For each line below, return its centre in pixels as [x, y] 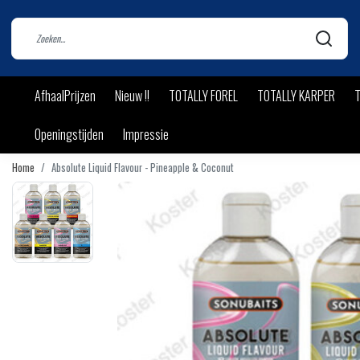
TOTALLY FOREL [203, 96]
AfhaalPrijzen [65, 96]
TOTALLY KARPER [296, 96]
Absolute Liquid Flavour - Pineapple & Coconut [143, 168]
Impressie [146, 134]
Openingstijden [69, 134]
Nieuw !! [132, 96]
